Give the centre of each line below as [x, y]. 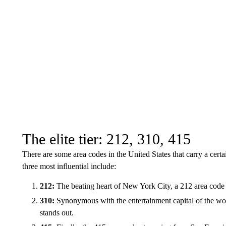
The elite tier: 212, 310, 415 [106, 139]
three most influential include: [69, 166]
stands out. [56, 212]
